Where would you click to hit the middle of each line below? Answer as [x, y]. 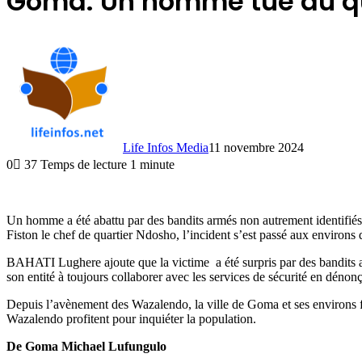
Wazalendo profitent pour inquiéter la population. [131, 318]
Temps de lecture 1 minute [107, 164]
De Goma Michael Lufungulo [86, 346]
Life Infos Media [166, 147]
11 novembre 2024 [256, 147]
